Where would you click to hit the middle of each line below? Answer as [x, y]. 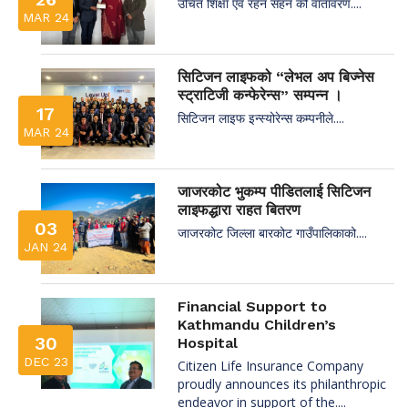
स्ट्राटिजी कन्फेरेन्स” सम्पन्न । [260, 95]
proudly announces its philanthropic [282, 383]
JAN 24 [46, 246]
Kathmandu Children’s [257, 324]
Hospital [208, 342]
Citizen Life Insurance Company [270, 365]
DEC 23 [46, 361]
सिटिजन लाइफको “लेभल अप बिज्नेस [276, 76]
